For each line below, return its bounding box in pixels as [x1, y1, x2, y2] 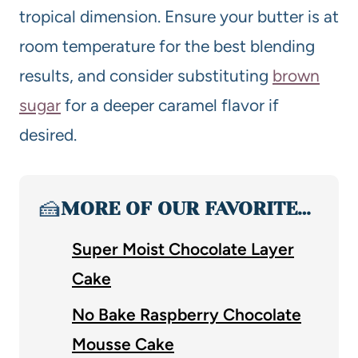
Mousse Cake [72, 333, 174, 354]
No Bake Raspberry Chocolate [72, 304, 301, 324]
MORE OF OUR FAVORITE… [61, 197, 311, 220]
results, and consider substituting [19, 65, 272, 86]
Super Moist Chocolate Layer [72, 238, 294, 259]
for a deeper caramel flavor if [61, 94, 279, 115]
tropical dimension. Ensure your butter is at [19, 6, 339, 26]
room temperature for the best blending [19, 35, 315, 56]
